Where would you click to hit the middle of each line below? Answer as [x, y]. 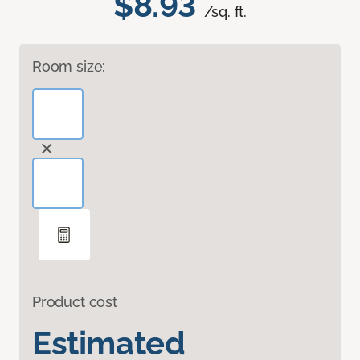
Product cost [75, 302]
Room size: [69, 67]
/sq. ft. [225, 12]
